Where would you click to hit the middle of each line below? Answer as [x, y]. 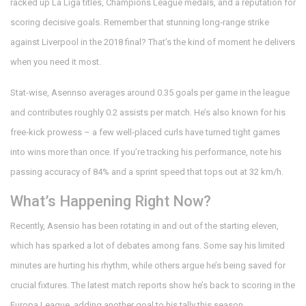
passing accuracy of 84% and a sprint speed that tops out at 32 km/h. [147, 172]
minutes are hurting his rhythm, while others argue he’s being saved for [148, 265]
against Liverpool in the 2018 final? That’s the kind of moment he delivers [153, 42]
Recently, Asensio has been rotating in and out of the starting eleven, [144, 226]
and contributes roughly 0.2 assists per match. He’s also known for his [148, 112]
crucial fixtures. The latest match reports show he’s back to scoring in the [153, 285]
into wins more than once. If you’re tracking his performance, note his [146, 152]
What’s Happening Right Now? [111, 201]
